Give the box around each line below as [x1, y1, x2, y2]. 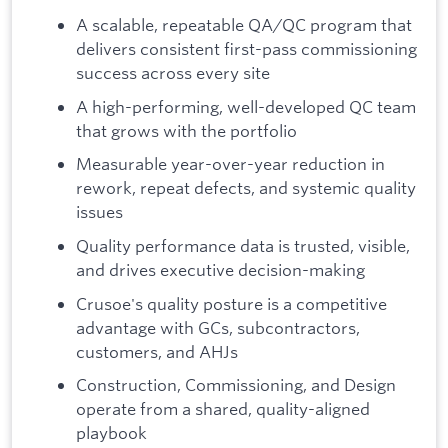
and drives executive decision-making [76, 259, 365, 281]
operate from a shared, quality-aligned [76, 398, 370, 420]
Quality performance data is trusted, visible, [76, 235, 410, 257]
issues [76, 201, 123, 223]
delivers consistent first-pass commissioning [76, 38, 417, 60]
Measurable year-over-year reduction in [76, 153, 385, 175]
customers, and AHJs [76, 340, 238, 362]
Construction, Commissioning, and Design [76, 374, 396, 396]
